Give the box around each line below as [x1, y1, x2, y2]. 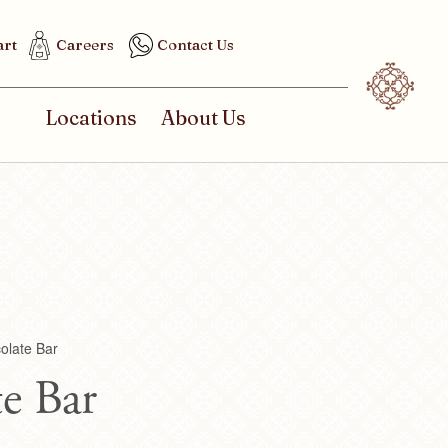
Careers [56, 35, 114, 54]
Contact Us [157, 35, 234, 54]
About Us [161, 105, 246, 130]
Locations [45, 105, 137, 130]
